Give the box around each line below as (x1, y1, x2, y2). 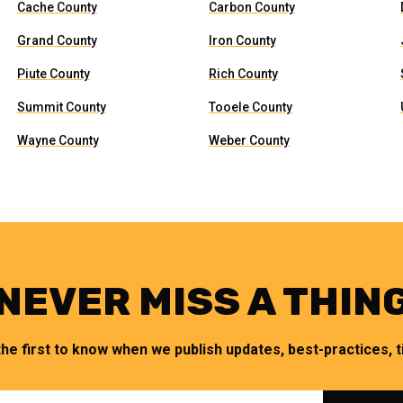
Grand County (16, 33, 97, 48)
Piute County (16, 67, 90, 81)
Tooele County (208, 100, 292, 114)
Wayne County (16, 133, 99, 148)
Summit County (16, 100, 106, 114)
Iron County (208, 33, 276, 48)
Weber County (208, 133, 290, 148)
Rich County (208, 67, 278, 81)
